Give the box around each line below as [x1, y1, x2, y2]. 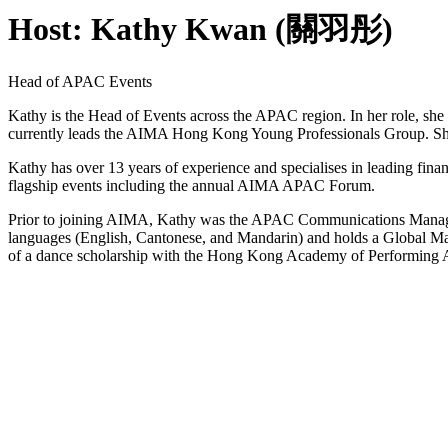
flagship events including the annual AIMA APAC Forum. [8, 177, 375, 195]
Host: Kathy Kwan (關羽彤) [8, 11, 393, 47]
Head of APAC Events [8, 73, 152, 91]
